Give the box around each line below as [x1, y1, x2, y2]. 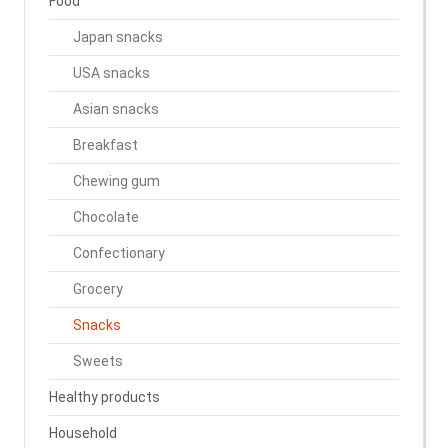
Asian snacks [73, 100, 159, 117]
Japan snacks [73, 28, 163, 45]
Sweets [73, 352, 123, 369]
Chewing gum [73, 172, 160, 189]
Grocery [73, 280, 123, 297]
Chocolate [73, 208, 139, 225]
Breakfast [73, 136, 138, 153]
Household [49, 424, 117, 441]
